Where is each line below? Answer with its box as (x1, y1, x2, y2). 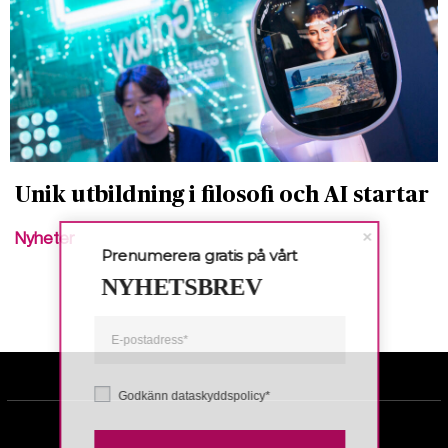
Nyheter (15, 229, 75, 249)
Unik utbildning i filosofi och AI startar (15, 184, 429, 207)
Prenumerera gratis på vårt (107, 246, 304, 265)
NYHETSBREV (107, 274, 269, 300)
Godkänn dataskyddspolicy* (124, 388, 277, 403)
